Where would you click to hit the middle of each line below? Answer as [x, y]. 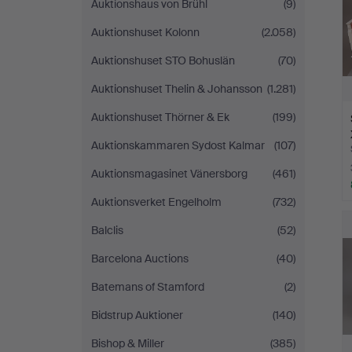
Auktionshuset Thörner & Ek [160, 117]
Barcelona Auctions [140, 258]
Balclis [107, 230]
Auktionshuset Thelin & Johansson [177, 89]
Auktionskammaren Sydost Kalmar [178, 145]
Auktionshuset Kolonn [145, 32]
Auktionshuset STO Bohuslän [163, 60]
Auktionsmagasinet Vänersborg [169, 174]
